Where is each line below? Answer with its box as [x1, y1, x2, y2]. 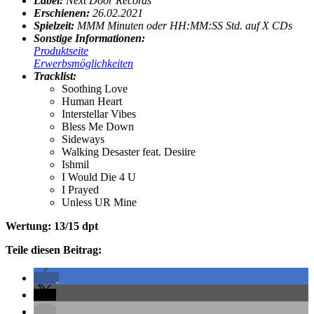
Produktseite [34, 44, 88, 57]
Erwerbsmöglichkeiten [34, 57, 133, 69]
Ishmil [62, 158, 89, 170]
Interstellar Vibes [62, 107, 136, 120]
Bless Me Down [62, 120, 134, 132]
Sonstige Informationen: [34, 32, 145, 44]
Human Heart [62, 95, 122, 107]
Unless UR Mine [62, 196, 137, 208]
